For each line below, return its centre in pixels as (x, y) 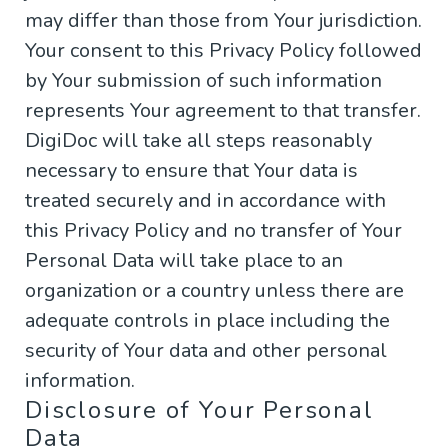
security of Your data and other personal (206, 351)
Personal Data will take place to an (184, 261)
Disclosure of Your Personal (199, 410)
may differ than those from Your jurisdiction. (223, 21)
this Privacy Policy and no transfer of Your (213, 231)
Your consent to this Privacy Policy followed (223, 51)
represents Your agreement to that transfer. (223, 111)
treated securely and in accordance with (205, 201)
